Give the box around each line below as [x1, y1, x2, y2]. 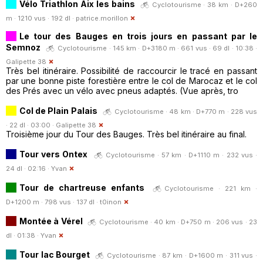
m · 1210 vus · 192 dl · [6, 14, 76, 22]
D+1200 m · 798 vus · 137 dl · [6, 197, 100, 206]
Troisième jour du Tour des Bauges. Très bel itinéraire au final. [6, 129, 247, 139]
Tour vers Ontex [19, 149, 88, 159]
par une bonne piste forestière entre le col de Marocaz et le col [6, 75, 257, 86]
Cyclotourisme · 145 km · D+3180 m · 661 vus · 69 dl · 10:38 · [58, 43, 257, 52]
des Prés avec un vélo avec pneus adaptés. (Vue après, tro [6, 85, 238, 96]
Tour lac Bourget [19, 249, 93, 259]
